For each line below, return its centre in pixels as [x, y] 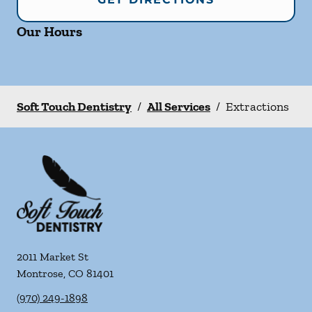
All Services [179, 107]
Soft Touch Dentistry [74, 107]
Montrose [40, 274]
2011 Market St [53, 257]
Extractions [257, 107]
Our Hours [49, 31]
